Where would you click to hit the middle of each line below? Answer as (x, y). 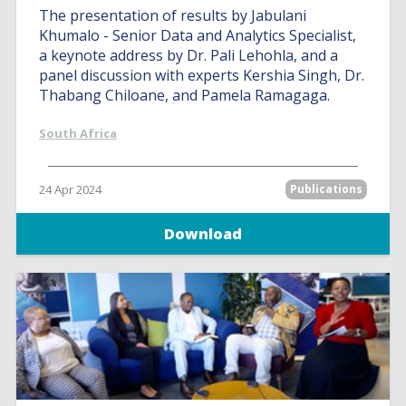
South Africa (78, 133)
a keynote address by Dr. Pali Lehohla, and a (189, 55)
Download (203, 234)
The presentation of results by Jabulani (173, 15)
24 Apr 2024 (71, 189)
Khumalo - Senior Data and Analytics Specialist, (198, 35)
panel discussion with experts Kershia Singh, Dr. (202, 75)
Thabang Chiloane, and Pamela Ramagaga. (185, 95)
